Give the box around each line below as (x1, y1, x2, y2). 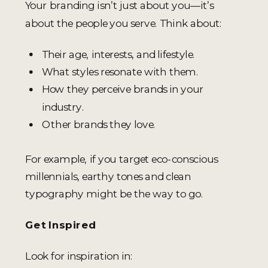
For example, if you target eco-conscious (25, 152, 218, 165)
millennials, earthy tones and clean (25, 170, 191, 183)
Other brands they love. (42, 118, 156, 131)
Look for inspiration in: (25, 249, 133, 263)
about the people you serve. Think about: (25, 16, 222, 29)
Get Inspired (25, 218, 96, 232)
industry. (42, 100, 85, 113)
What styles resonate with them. (42, 65, 199, 78)
